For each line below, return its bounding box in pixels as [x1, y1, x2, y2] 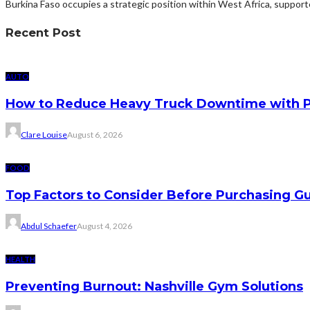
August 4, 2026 [77, 220, 132, 231]
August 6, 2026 [67, 129, 122, 140]
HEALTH [6, 254, 35, 264]
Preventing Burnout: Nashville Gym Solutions [6, 278, 303, 294]
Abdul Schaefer [21, 220, 77, 231]
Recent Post [6, 25, 81, 39]
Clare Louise [21, 129, 67, 140]
